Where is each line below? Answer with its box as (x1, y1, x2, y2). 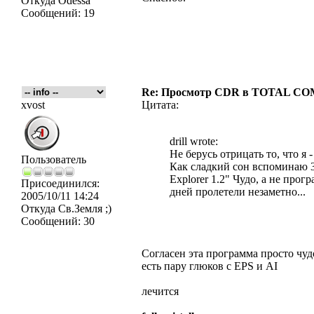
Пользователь (21, 153, 86, 165)
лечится (142, 285, 179, 297)
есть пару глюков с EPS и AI (142, 260, 278, 272)
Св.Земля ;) (55, 203, 111, 214)
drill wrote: (170, 135, 218, 147)
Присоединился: (21, 177, 100, 189)
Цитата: (142, 99, 179, 111)
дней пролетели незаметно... (170, 186, 306, 198)
